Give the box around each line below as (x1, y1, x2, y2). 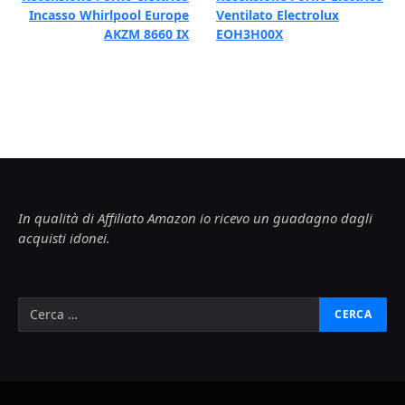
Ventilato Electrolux (216, 5, 339, 24)
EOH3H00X (216, 24, 283, 42)
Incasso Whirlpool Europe (29, 5, 189, 24)
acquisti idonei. (18, 228, 110, 247)
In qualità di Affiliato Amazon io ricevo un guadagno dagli (18, 208, 372, 227)
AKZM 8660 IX (104, 24, 189, 42)
